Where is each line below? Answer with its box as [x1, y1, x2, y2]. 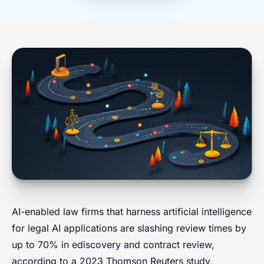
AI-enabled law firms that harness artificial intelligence [12, 206, 252, 218]
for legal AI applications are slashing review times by [12, 222, 246, 235]
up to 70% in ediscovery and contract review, [12, 239, 214, 251]
